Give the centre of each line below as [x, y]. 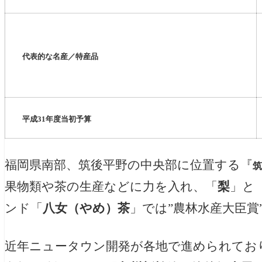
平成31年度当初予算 [56, 119]
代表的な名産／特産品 [60, 56]
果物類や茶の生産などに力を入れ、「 [111, 187]
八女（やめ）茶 [86, 208]
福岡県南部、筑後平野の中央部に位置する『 [129, 165]
